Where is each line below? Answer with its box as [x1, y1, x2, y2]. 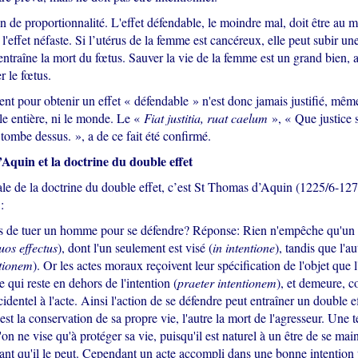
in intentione [212, 238, 275, 256]
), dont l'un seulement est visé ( [57, 238, 213, 256]
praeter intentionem [177, 273, 276, 291]
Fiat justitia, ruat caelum [143, 109, 268, 126]
